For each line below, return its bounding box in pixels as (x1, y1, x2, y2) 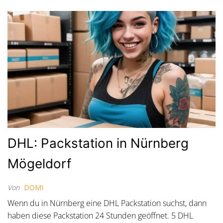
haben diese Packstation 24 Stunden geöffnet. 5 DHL (7, 210, 193, 222)
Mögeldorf (7, 156, 71, 172)
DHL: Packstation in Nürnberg (7, 135, 189, 151)
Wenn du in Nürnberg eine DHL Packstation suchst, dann (7, 198, 207, 209)
